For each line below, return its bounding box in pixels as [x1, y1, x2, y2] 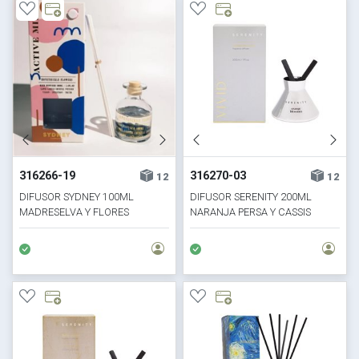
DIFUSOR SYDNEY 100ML [19, 190, 135, 203]
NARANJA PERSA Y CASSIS [190, 205, 311, 218]
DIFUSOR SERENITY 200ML [190, 190, 312, 203]
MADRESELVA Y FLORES [19, 205, 130, 218]
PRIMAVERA [19, 220, 74, 233]
